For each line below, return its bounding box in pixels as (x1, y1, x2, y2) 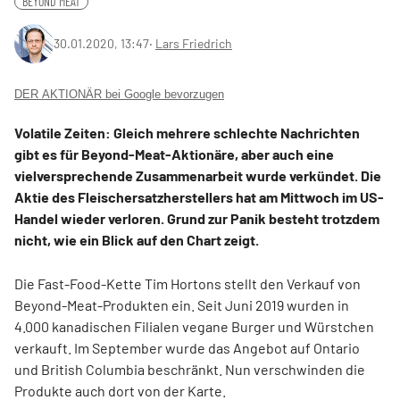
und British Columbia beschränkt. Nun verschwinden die (14, 361, 365, 378)
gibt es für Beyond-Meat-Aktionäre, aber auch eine (14, 146, 334, 162)
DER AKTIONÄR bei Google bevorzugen (14, 87, 224, 101)
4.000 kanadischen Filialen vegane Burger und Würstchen (14, 318, 374, 335)
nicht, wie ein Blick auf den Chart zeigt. (14, 231, 259, 248)
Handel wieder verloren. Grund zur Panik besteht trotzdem (14, 210, 379, 227)
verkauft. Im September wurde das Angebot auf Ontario (14, 339, 360, 356)
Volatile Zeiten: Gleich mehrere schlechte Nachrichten (14, 124, 360, 141)
